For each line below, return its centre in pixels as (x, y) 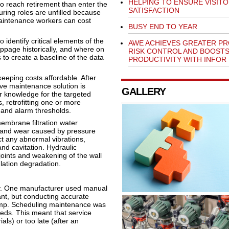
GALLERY (143, 92)
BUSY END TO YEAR (163, 27)
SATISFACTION (154, 10)
